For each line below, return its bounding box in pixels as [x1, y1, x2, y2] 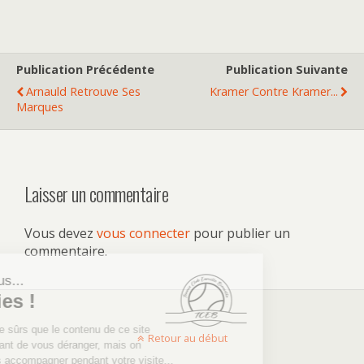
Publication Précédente [16, 62, 154, 77]
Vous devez [24, 223, 97, 242]
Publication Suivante [226, 62, 348, 77]
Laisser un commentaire [24, 178, 169, 208]
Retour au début [147, 330, 227, 345]
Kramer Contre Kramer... [210, 84, 338, 99]
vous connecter [97, 223, 190, 242]
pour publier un [190, 223, 290, 242]
